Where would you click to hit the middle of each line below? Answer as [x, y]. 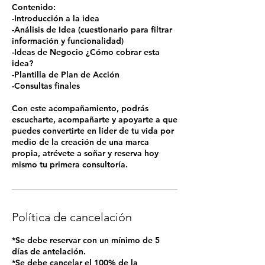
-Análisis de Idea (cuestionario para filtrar [92, 30]
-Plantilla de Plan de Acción [66, 75]
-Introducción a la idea [56, 18]
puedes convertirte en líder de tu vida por [93, 131]
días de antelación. [49, 251]
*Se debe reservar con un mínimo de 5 [86, 240]
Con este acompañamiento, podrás [80, 108]
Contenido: [34, 7]
